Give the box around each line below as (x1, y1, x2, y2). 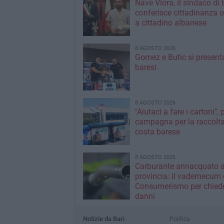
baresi (134, 62, 156, 72)
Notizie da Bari (82, 215, 124, 222)
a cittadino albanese (134, 18, 206, 27)
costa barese (134, 127, 180, 136)
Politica (169, 215, 190, 222)
